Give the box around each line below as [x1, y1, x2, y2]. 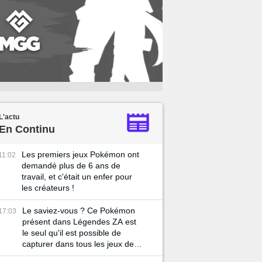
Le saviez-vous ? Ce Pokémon [22, 206, 135, 215]
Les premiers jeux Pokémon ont [22, 150, 139, 159]
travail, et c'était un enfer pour [22, 172, 132, 181]
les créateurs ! [22, 183, 74, 192]
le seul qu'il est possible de [22, 228, 121, 237]
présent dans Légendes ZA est [22, 217, 136, 226]
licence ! [22, 250, 53, 260]
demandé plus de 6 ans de [22, 161, 120, 170]
